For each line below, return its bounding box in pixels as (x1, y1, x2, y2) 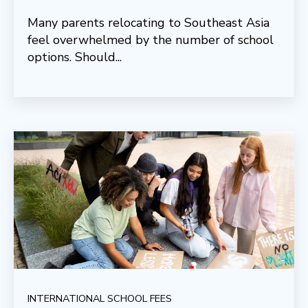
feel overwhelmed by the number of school (27, 31, 274, 48)
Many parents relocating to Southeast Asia (27, 14, 269, 31)
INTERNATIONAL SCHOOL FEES (27, 291, 172, 305)
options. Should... (27, 48, 122, 65)
